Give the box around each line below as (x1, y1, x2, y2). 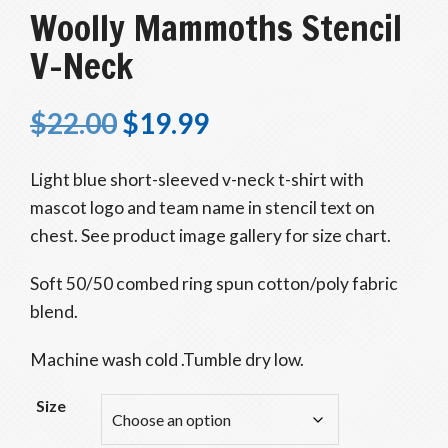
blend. (30, 301, 78, 322)
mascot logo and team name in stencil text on (30, 197, 375, 218)
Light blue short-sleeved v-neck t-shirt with (30, 169, 364, 190)
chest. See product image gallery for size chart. (30, 225, 391, 246)
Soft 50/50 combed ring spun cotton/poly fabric (30, 273, 398, 294)
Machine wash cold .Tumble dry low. (30, 349, 304, 370)
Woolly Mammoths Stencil (30, 3, 402, 53)
